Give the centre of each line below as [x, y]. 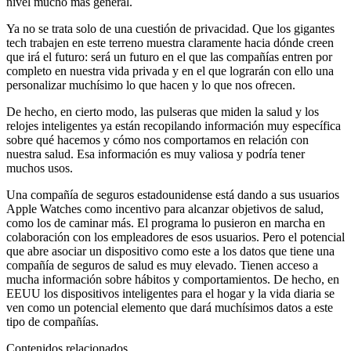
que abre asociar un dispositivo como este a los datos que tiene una [170, 251]
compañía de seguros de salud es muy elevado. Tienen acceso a [162, 265]
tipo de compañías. [52, 321]
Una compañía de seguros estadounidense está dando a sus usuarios [173, 194]
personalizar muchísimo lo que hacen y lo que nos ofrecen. [151, 85]
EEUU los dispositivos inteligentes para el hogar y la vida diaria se [170, 293]
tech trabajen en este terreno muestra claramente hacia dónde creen [170, 42]
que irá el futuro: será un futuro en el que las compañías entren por [169, 56]
